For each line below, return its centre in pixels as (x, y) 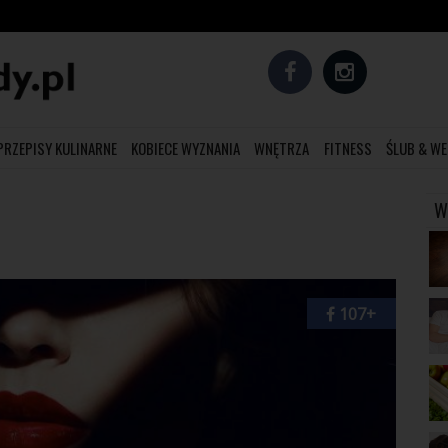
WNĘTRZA (282, 148)
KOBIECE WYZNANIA (186, 148)
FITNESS (347, 148)
